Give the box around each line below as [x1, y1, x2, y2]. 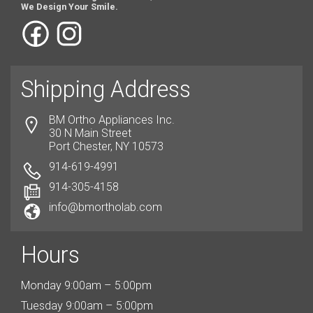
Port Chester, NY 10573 [49, 139, 163, 153]
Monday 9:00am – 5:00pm [21, 278, 152, 292]
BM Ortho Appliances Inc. [49, 112, 175, 126]
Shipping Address [21, 75, 191, 103]
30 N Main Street [49, 126, 131, 140]
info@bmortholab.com [49, 200, 162, 214]
